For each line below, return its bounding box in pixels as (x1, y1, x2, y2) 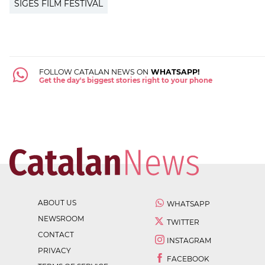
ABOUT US (38, 198, 76, 207)
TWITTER (167, 217, 199, 227)
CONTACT (38, 230, 74, 239)
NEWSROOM (38, 214, 84, 223)
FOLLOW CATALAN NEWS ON (38, 67, 148, 76)
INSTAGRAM (167, 235, 211, 245)
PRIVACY (38, 245, 71, 255)
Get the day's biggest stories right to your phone (38, 76, 212, 85)
